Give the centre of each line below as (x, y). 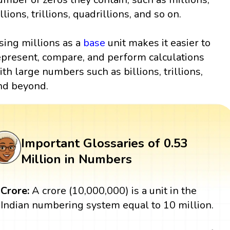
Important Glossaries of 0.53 (104, 143)
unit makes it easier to (158, 43)
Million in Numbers (76, 159)
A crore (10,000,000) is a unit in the (113, 190)
